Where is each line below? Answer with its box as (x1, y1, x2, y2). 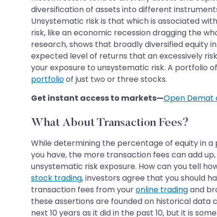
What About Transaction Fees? (31, 117, 189, 129)
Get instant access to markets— (31, 92, 164, 104)
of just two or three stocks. (64, 73, 167, 85)
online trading (136, 184, 188, 195)
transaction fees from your (31, 184, 136, 195)
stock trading (31, 172, 82, 184)
